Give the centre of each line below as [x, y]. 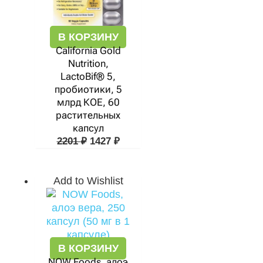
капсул [88, 128]
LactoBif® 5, [88, 76]
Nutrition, [88, 63]
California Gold [88, 50]
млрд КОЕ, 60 [88, 102]
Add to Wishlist [88, 181]
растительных [88, 115]
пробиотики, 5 [88, 89]
